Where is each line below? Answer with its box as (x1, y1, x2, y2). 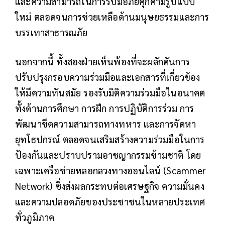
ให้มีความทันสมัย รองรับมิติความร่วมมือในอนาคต (15, 86, 205, 99)
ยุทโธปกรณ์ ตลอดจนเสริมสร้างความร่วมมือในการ (15, 133, 205, 146)
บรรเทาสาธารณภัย (15, 26, 88, 39)
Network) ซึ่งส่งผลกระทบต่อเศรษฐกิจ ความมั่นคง (15, 180, 204, 192)
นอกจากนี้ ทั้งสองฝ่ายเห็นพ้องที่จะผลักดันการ (15, 55, 190, 68)
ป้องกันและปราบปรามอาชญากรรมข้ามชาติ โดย (15, 149, 201, 161)
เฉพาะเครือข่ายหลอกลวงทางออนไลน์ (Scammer (15, 164, 206, 177)
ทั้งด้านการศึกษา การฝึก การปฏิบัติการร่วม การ (15, 102, 194, 115)
